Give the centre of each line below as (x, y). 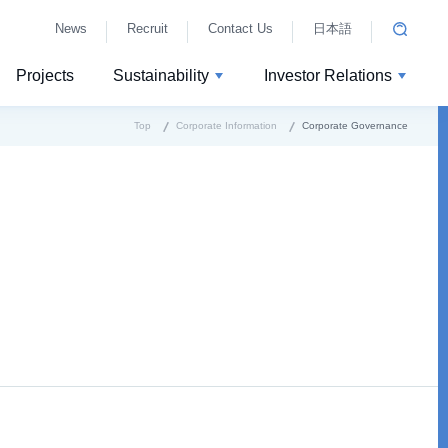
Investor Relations (328, 75)
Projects (45, 75)
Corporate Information (226, 125)
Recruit (147, 28)
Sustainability (161, 75)
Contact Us (240, 28)
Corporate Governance (355, 125)
